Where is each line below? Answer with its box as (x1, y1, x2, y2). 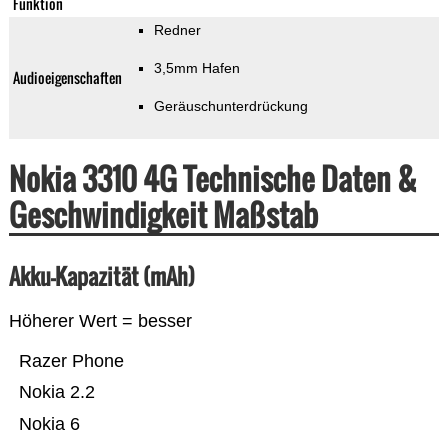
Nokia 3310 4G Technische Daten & (8, 156, 417, 202)
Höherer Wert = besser (8, 311, 192, 332)
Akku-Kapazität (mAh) (8, 260, 195, 293)
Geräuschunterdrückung (153, 98, 308, 115)
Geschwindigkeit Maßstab (8, 192, 318, 238)
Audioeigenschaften (12, 67, 122, 89)
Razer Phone (18, 351, 124, 372)
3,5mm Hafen (153, 60, 240, 77)
